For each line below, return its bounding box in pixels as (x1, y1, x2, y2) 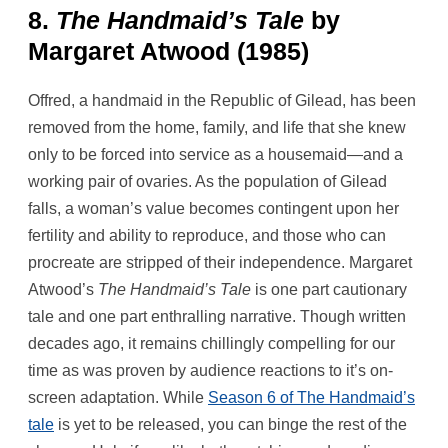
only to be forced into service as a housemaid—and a (28, 146, 403, 164)
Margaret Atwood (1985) (28, 36, 309, 65)
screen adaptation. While (28, 389, 208, 407)
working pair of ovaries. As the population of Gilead (28, 173, 387, 191)
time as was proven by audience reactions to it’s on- (28, 362, 393, 380)
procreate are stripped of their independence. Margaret (28, 254, 412, 272)
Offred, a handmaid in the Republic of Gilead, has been (28, 92, 416, 110)
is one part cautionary (251, 281, 407, 299)
